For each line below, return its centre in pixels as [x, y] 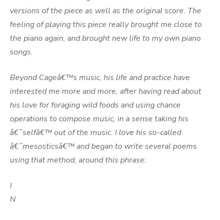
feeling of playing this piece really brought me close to [106, 25]
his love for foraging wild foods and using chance [95, 105]
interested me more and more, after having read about [106, 91]
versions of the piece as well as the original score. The [106, 11]
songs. [21, 52]
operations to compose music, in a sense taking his [99, 119]
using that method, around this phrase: [78, 160]
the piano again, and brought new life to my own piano [105, 38]
